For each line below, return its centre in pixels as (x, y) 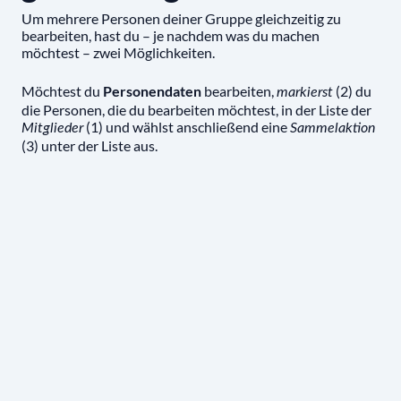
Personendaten (152, 90)
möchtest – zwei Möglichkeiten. (118, 52)
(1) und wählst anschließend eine (187, 126)
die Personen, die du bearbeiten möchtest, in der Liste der (196, 109)
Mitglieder (52, 128)
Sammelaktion (333, 128)
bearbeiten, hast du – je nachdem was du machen (171, 35)
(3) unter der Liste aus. (90, 145)
